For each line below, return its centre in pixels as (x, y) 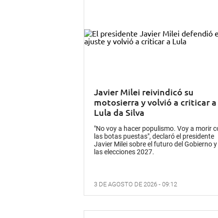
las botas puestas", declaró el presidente (154, 136)
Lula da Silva (119, 112)
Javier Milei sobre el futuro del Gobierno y (155, 144)
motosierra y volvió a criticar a (155, 102)
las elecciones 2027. (124, 152)
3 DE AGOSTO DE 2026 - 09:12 (136, 184)
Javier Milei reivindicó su (144, 91)
